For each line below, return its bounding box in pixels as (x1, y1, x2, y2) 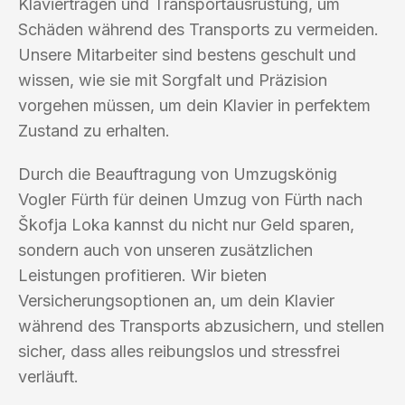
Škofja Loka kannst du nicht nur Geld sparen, (18, 214, 354, 234)
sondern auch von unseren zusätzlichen (18, 240, 313, 259)
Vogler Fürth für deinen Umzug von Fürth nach (18, 189, 363, 209)
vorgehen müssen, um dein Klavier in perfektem (18, 95, 371, 115)
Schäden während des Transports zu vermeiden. (18, 19, 379, 39)
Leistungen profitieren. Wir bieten (18, 265, 267, 285)
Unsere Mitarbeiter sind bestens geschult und (18, 44, 356, 64)
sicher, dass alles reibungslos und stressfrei (18, 341, 340, 361)
